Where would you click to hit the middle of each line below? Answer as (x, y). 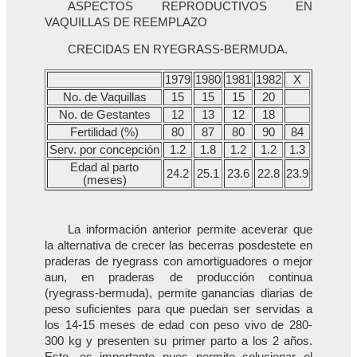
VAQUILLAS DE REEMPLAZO (126, 22)
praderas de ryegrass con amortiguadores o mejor (178, 261)
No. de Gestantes (104, 114)
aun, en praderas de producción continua (178, 277)
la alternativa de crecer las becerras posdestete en (178, 245)
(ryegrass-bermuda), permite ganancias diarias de (178, 293)
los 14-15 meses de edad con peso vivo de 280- (178, 325)
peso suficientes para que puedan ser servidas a (178, 309)
